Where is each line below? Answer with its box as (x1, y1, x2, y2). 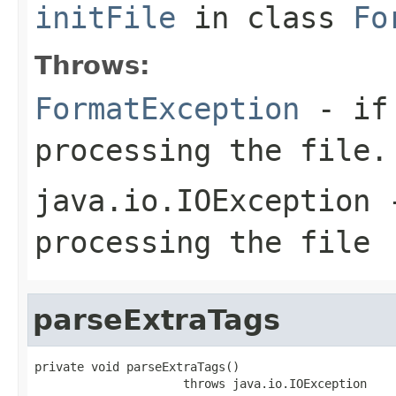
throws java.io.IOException (34, 376, 367, 391)
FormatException (34, 90, 300, 126)
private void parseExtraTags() (34, 359, 240, 374)
